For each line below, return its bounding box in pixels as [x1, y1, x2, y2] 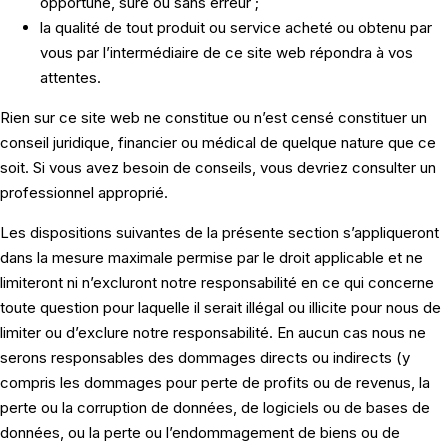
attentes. [40, 68, 101, 88]
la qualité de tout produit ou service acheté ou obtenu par [40, 18, 432, 38]
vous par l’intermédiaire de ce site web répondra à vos [40, 43, 413, 63]
